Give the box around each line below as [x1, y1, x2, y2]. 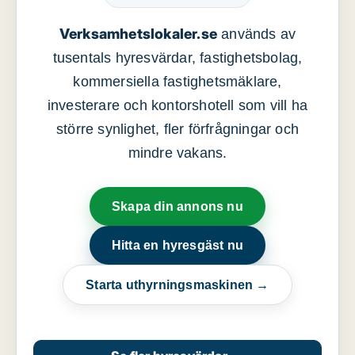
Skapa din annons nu [112, 200, 243, 214]
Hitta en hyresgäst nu [111, 239, 244, 253]
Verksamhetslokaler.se [59, 25, 217, 43]
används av [217, 26, 296, 43]
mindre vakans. [128, 145, 227, 162]
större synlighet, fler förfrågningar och [56, 121, 299, 138]
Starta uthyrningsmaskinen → [86, 278, 269, 292]
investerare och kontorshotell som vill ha [47, 97, 308, 114]
